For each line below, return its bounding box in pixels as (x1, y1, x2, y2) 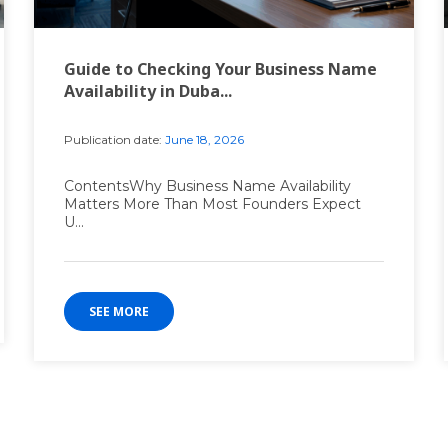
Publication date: (64, 132, 162, 148)
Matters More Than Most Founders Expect (64, 195, 361, 214)
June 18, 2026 (162, 132, 244, 148)
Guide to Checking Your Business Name (64, 58, 377, 81)
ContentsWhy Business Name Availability (64, 177, 351, 196)
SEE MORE (89, 303, 149, 321)
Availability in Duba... (64, 80, 232, 103)
